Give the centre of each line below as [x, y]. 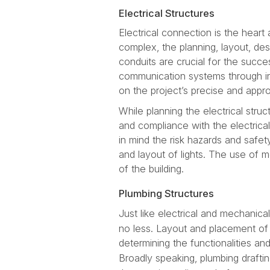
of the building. [151, 169]
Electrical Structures [167, 13]
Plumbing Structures [166, 193]
